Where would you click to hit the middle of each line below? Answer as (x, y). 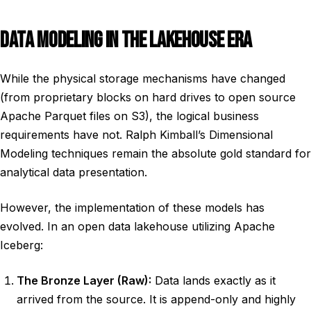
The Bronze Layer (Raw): (84, 280)
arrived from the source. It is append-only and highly (156, 299)
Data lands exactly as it (213, 280)
